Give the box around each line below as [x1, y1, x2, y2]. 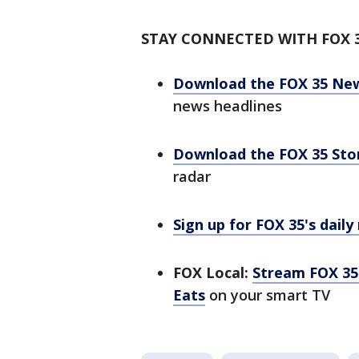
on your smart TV [205, 285, 330, 305]
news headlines [173, 96, 282, 116]
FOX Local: [173, 263, 248, 283]
